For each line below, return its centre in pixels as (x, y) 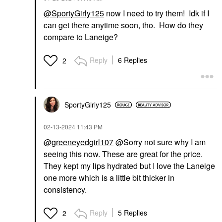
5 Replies (133, 213)
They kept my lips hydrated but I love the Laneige (129, 166)
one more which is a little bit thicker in (109, 178)
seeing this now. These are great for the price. (123, 154)
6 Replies (133, 60)
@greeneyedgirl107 (79, 142)
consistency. (66, 190)
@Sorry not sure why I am (160, 142)
